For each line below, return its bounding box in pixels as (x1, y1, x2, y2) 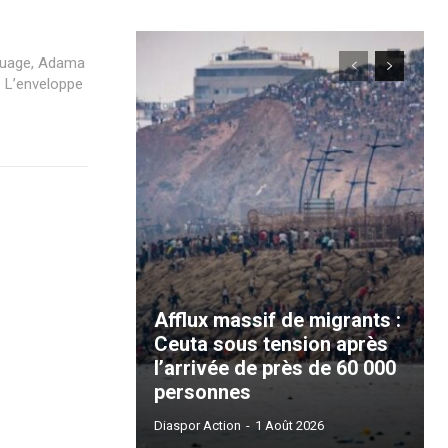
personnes (154, 380, 251, 404)
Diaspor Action (154, 418, 241, 433)
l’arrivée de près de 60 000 (154, 356, 396, 380)
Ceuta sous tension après (154, 332, 388, 356)
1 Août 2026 (255, 418, 324, 433)
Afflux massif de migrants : (154, 308, 401, 332)
